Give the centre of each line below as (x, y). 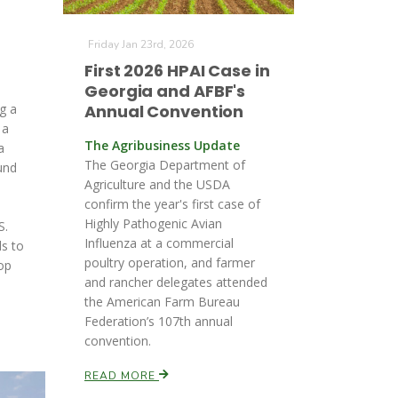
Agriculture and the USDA (157, 184)
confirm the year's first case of (172, 204)
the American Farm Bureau (162, 302)
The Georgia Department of (165, 165)
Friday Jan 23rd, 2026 (141, 44)
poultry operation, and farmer (170, 263)
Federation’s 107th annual (159, 321)
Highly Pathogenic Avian (153, 223)
